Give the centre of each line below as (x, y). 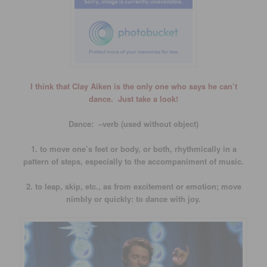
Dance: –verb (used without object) (133, 123)
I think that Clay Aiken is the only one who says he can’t (133, 86)
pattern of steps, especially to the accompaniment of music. (133, 162)
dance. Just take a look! (133, 98)
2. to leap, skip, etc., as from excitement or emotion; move (133, 187)
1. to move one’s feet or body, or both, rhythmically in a (133, 149)
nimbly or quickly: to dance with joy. (133, 199)
